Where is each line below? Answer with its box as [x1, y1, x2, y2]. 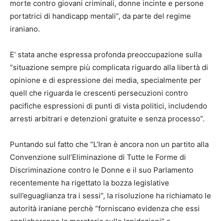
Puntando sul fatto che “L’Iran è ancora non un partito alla [10, 140, 209, 149]
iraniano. [10, 24, 40, 34]
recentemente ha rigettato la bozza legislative [10, 178, 169, 188]
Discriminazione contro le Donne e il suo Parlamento [10, 165, 193, 175]
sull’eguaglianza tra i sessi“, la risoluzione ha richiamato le [10, 191, 211, 201]
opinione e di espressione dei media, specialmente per [10, 75, 201, 85]
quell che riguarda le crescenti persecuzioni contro [10, 88, 188, 98]
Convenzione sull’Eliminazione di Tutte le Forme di [10, 152, 186, 162]
